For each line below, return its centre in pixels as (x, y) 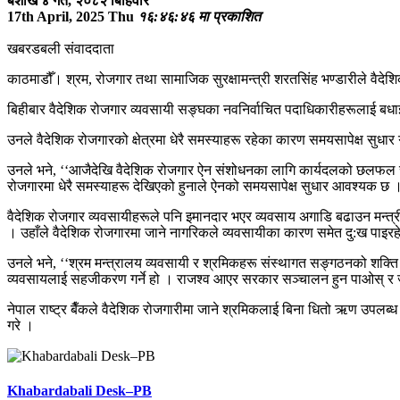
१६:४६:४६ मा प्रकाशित (199, 16)
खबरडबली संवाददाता (61, 48)
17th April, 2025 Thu (71, 16)
